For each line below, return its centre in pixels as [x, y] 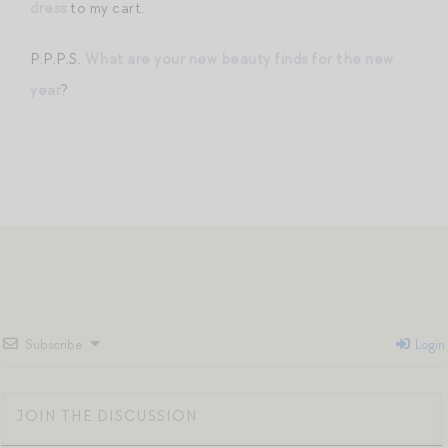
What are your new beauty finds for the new [239, 58]
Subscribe [54, 344]
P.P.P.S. [57, 58]
